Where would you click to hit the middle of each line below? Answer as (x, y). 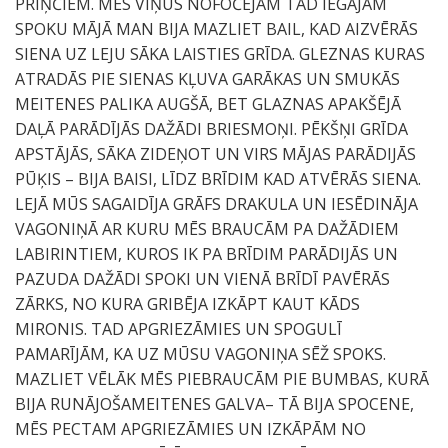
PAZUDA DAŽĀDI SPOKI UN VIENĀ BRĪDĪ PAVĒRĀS (202, 279)
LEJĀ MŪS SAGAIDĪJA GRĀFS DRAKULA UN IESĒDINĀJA (216, 204)
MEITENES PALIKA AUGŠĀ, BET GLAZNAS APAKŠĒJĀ (208, 104)
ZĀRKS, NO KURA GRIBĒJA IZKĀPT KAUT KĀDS (187, 304)
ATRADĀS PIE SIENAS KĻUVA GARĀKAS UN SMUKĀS (207, 79)
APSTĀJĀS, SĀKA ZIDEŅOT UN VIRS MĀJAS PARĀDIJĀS (215, 154)
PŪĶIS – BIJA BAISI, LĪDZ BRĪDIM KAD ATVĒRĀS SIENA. (218, 179)
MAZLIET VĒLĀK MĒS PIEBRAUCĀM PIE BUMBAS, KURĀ (222, 379)
